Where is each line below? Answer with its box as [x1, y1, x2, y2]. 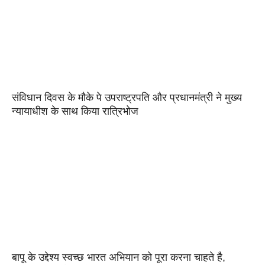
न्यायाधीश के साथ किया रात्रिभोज [12, 105, 138, 117]
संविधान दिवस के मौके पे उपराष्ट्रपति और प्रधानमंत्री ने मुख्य [12, 92, 242, 104]
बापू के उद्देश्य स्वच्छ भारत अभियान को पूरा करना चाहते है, [12, 251, 225, 263]
